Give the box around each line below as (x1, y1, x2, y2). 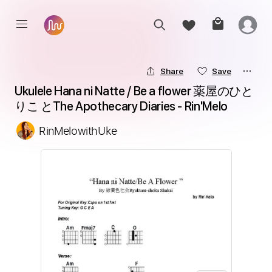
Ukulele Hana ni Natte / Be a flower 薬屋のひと (15, 84, 253, 98)
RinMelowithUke (39, 123, 118, 138)
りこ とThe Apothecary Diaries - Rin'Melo (15, 99, 228, 114)
